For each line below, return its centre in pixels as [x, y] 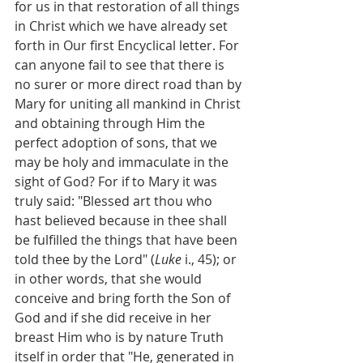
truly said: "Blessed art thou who [115, 201]
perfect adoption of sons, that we [117, 142]
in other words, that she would [110, 278]
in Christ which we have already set [123, 26]
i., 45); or [211, 259]
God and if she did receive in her [115, 317]
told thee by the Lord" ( [85, 259]
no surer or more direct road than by [130, 84]
